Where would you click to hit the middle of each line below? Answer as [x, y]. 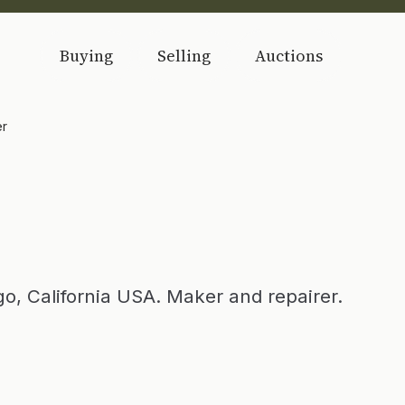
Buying [86, 55]
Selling [184, 55]
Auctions [289, 55]
